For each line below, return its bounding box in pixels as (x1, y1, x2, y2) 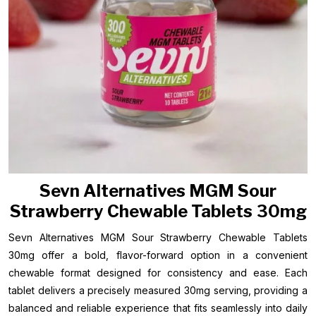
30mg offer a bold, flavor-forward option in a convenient (8, 249, 308, 261)
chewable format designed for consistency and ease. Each (8, 267, 308, 279)
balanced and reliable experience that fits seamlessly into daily (8, 302, 308, 314)
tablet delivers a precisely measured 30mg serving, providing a (8, 284, 308, 296)
